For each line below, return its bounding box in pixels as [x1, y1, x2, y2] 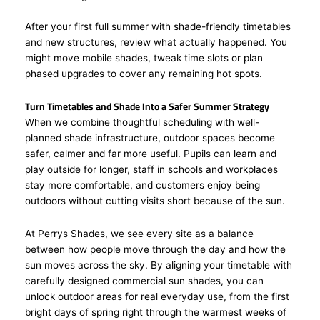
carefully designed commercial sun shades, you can [25, 274, 264, 286]
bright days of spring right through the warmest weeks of [25, 306, 286, 318]
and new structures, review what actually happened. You [25, 36, 287, 48]
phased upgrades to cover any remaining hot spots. [25, 67, 268, 79]
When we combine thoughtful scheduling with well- [25, 116, 259, 128]
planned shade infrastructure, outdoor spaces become [25, 131, 275, 144]
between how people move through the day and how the [25, 243, 286, 255]
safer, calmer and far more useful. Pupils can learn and [25, 147, 276, 159]
